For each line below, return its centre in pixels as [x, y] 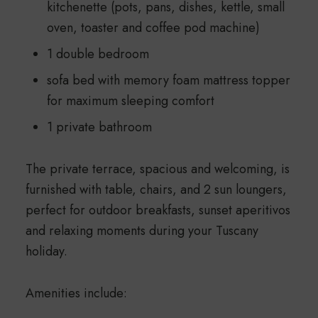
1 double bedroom [98, 54]
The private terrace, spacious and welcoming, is [157, 169]
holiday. [46, 251]
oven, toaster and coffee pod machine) [153, 27]
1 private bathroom [99, 127]
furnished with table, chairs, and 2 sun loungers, [156, 189]
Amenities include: [76, 293]
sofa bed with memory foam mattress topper [168, 80]
